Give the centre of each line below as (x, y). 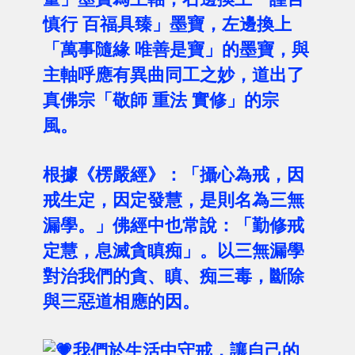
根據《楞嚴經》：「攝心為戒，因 (173, 175)
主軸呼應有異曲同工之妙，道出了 (173, 75)
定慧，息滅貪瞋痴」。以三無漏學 (173, 251)
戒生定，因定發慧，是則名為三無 (173, 200)
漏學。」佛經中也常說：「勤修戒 (173, 225)
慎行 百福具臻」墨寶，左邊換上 (167, 24)
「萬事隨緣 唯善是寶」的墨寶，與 (176, 50)
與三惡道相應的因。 (121, 302)
